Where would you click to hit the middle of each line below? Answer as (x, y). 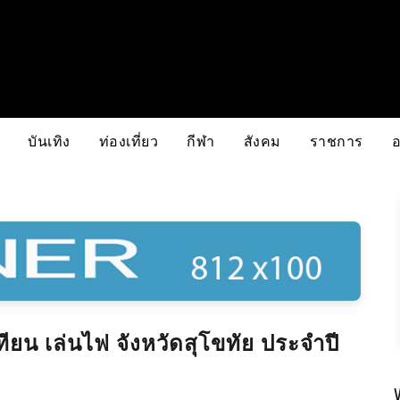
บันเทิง (49, 141)
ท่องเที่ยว (128, 141)
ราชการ (336, 141)
